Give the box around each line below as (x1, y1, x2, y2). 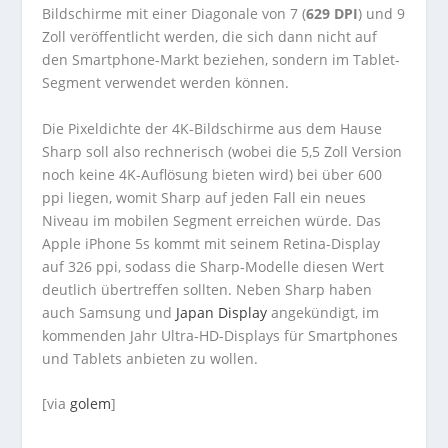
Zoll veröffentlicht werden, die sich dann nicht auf (42, 27, 378, 47)
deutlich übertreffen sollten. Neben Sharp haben (42, 279, 373, 299)
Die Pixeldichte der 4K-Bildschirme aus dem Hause (42, 118, 383, 138)
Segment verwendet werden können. (42, 73, 290, 93)
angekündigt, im (267, 302, 380, 322)
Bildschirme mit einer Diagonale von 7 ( (42, 4, 307, 24)
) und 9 (358, 4, 406, 24)
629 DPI (306, 4, 359, 24)
